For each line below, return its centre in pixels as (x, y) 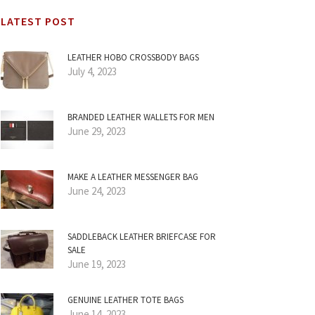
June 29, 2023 (97, 131)
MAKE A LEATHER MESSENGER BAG (133, 177)
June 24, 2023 (97, 191)
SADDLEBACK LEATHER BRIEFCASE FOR (142, 237)
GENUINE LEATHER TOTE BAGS (126, 300)
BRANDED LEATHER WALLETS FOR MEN (141, 117)
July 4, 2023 (92, 71)
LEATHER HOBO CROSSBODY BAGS (133, 57)
